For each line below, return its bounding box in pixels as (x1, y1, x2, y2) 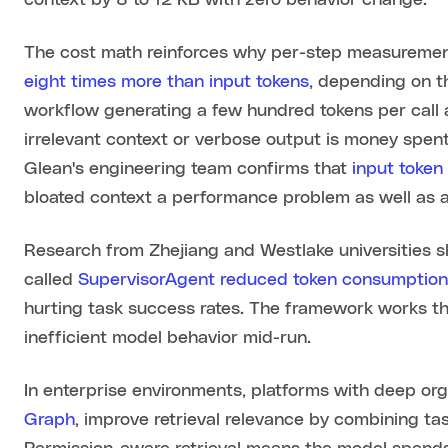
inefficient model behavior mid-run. (24, 329, 312, 348)
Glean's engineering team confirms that (24, 160, 353, 179)
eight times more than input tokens (24, 73, 310, 92)
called (24, 271, 79, 290)
